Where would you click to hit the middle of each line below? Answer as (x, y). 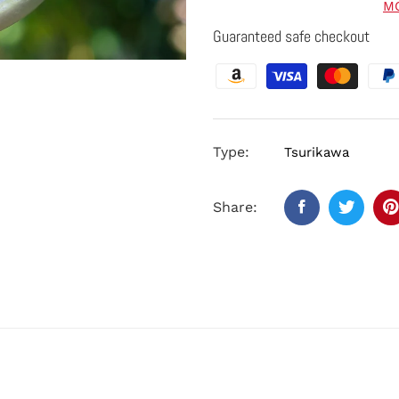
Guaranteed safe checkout (291, 36)
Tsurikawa (317, 152)
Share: (235, 207)
